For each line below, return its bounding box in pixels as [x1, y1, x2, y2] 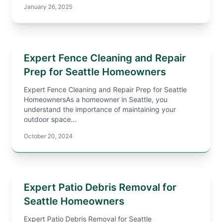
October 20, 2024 [24, 132, 73, 140]
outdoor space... [24, 115, 77, 123]
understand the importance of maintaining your [24, 105, 176, 113]
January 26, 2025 [24, 3, 72, 10]
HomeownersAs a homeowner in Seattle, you [24, 95, 167, 104]
